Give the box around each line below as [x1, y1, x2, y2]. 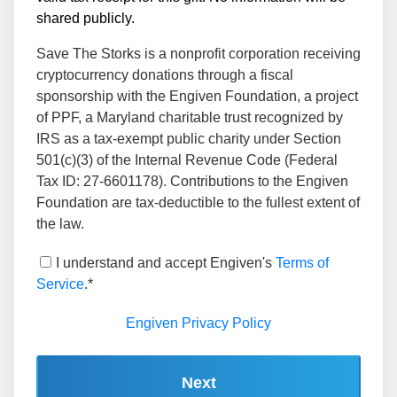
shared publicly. [36, 10, 135, 26]
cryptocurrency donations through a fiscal [36, 66, 293, 82]
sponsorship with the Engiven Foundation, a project [36, 88, 358, 104]
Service [36, 276, 84, 292]
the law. [36, 215, 84, 231]
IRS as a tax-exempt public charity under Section [36, 130, 341, 146]
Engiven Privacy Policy [126, 315, 271, 331]
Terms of [276, 254, 329, 270]
